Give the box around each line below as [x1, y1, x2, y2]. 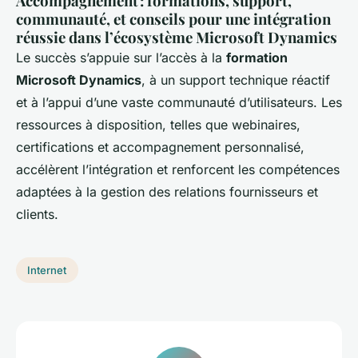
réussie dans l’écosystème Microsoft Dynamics [16, 27, 337, 48]
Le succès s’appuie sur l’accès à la [16, 50, 226, 66]
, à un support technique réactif [141, 72, 330, 89]
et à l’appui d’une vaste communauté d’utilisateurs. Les [16, 94, 342, 111]
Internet [27, 263, 67, 276]
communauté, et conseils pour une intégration [16, 9, 331, 30]
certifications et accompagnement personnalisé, [16, 139, 304, 156]
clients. [16, 206, 58, 223]
